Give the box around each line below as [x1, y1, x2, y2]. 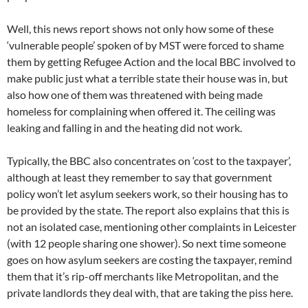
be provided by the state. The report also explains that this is [7, 203, 289, 217]
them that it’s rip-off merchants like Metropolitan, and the [7, 269, 278, 283]
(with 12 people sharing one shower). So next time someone [7, 236, 286, 250]
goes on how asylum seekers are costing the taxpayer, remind [7, 253, 292, 267]
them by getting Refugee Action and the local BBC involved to [7, 55, 296, 69]
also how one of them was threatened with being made [7, 88, 263, 102]
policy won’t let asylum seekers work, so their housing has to [7, 187, 288, 201]
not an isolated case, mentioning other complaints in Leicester [7, 220, 296, 234]
